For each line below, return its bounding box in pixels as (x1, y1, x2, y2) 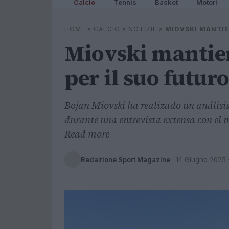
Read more (64, 127, 109, 141)
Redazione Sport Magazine (81, 155, 170, 164)
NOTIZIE (128, 25, 157, 33)
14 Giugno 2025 (176, 155, 226, 164)
